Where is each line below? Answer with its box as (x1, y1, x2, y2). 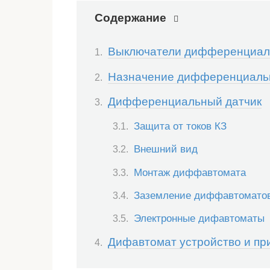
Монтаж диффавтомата (134, 166, 246, 178)
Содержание (95, 11, 166, 24)
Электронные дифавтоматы (134, 212, 265, 225)
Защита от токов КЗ (134, 120, 227, 133)
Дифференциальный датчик (108, 95, 262, 108)
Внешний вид (134, 143, 198, 155)
